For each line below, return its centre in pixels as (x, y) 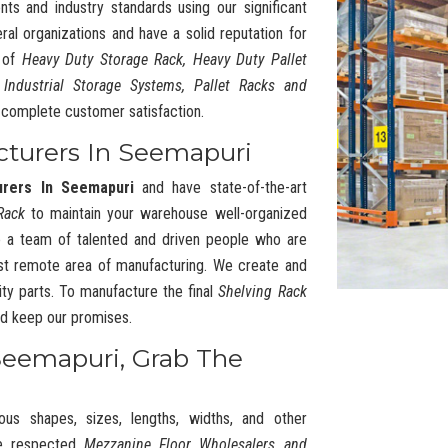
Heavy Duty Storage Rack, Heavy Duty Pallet (164, 59)
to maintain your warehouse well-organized (165, 213)
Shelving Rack (262, 291)
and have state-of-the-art (220, 187)
